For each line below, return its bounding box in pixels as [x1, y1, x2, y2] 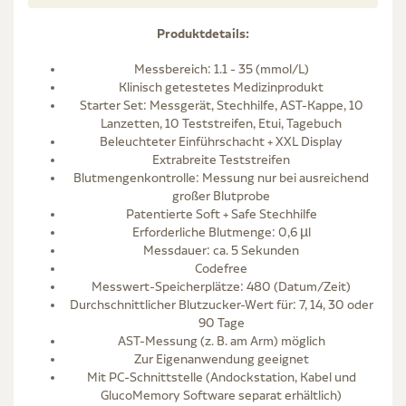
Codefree [195, 260, 247, 275]
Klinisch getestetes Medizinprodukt [119, 79, 324, 94]
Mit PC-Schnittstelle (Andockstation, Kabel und [86, 369, 356, 384]
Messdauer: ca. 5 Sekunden [143, 242, 299, 257]
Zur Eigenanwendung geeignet [133, 351, 309, 366]
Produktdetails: [157, 24, 249, 42]
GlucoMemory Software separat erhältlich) [101, 387, 342, 402]
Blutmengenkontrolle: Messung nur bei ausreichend [73, 169, 369, 185]
